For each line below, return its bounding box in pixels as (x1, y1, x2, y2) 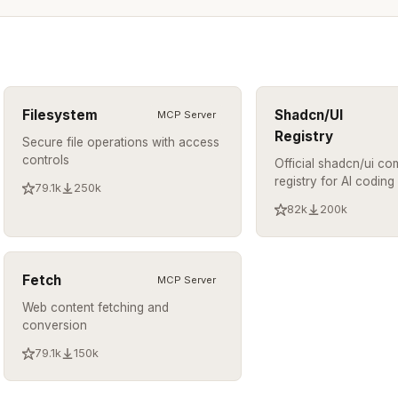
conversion (22, 317, 88, 332)
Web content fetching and (22, 299, 170, 314)
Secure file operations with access (22, 134, 220, 149)
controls (22, 152, 70, 167)
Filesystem (22, 106, 99, 123)
